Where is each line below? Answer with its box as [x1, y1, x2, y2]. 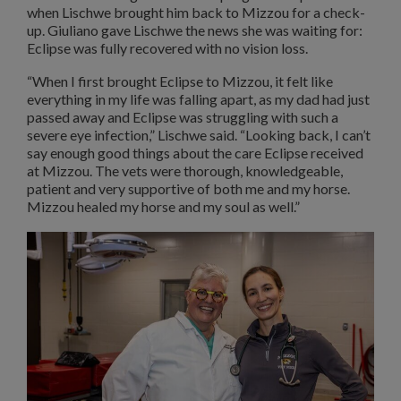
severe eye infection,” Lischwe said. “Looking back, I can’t [27, 126, 371, 144]
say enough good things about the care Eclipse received [27, 144, 363, 162]
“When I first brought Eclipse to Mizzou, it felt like [27, 73, 333, 90]
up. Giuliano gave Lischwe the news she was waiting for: [27, 21, 363, 38]
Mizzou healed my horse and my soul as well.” [27, 198, 300, 216]
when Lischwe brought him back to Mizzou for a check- [27, 3, 365, 21]
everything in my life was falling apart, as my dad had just [27, 90, 370, 108]
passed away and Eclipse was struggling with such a [27, 108, 338, 126]
